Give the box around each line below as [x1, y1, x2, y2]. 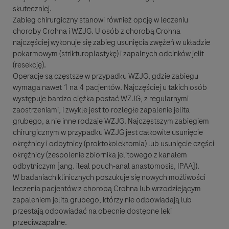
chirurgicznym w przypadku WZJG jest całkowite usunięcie [13, 127, 203, 139]
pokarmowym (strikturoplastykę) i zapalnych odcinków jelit [13, 48, 204, 60]
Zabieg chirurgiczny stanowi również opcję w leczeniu [13, 14, 188, 26]
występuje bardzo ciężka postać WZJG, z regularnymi [13, 93, 189, 105]
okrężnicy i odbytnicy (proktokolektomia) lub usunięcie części [13, 138, 214, 150]
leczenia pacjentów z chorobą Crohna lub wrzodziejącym [13, 183, 201, 195]
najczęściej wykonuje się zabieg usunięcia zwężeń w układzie [13, 37, 210, 49]
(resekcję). [13, 59, 46, 71]
